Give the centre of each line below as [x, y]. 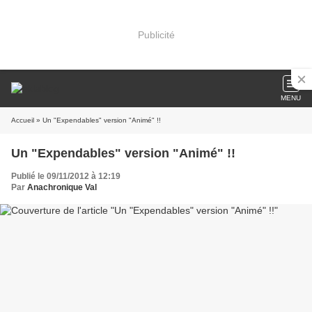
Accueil [23, 120]
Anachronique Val [62, 187]
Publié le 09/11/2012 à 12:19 [66, 176]
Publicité [156, 34]
